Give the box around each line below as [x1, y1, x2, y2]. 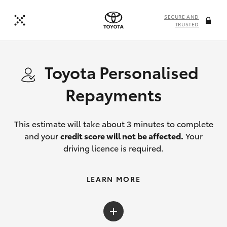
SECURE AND [164, 13, 199, 20]
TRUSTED [175, 20, 199, 28]
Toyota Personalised [45, 60, 199, 83]
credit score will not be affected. [60, 130, 183, 141]
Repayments [65, 83, 162, 105]
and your [24, 130, 60, 141]
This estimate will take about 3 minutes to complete [14, 118, 213, 129]
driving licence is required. [63, 142, 164, 154]
